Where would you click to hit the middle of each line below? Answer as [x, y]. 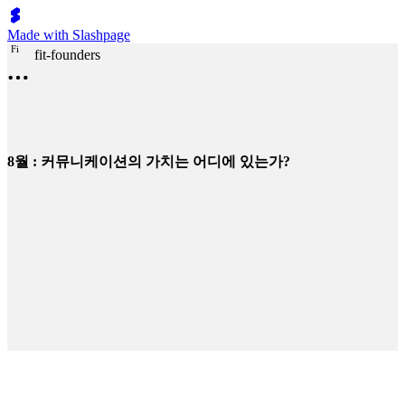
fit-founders [67, 55]
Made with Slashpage [69, 35]
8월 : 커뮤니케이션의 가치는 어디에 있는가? [149, 161]
